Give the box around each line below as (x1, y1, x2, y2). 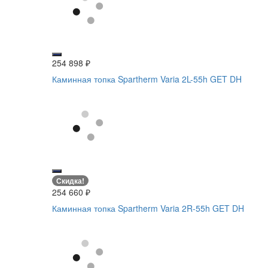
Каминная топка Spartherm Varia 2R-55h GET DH (52, 202, 244, 215)
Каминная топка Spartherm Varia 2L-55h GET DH (52, 72, 242, 85)
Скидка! (56, 175, 84, 187)
